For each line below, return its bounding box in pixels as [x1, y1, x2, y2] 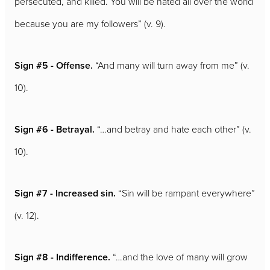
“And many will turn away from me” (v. [95, 58, 250, 72]
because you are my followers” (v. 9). [14, 16, 166, 30]
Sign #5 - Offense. [14, 58, 95, 72]
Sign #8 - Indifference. [14, 250, 113, 264]
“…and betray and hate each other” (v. [97, 122, 251, 136]
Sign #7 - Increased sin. [14, 186, 118, 200]
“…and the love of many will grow [113, 250, 248, 263]
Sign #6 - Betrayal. [14, 122, 97, 136]
